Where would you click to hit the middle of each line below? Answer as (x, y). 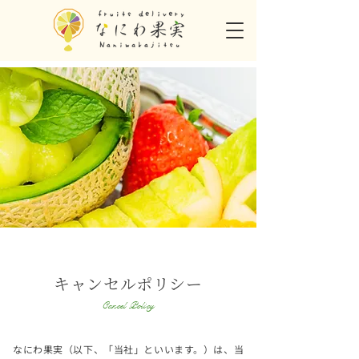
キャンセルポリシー (128, 283)
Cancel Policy (128, 306)
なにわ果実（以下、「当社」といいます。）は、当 (128, 349)
